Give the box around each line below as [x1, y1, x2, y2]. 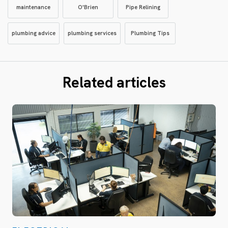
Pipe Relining [126, 4, 160, 11]
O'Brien [78, 4, 98, 11]
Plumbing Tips [131, 30, 169, 37]
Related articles [62, 73, 166, 92]
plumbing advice [12, 30, 55, 37]
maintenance [16, 4, 50, 11]
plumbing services [68, 30, 117, 37]
